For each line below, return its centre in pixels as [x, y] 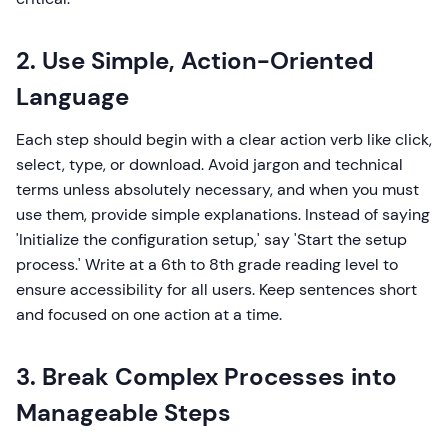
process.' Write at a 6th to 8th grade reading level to [207, 265]
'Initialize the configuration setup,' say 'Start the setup [211, 240]
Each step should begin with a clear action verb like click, [224, 140]
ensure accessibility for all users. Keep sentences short [216, 290]
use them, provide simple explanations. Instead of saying [223, 215]
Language [72, 97]
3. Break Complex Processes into [206, 377]
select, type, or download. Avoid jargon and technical [209, 165]
